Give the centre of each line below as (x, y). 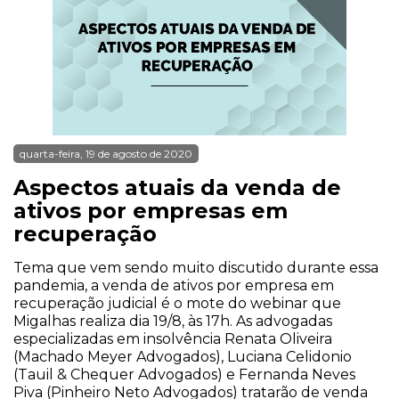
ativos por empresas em (151, 211)
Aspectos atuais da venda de (177, 187)
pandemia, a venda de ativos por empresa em (174, 285)
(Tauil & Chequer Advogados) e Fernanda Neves (184, 375)
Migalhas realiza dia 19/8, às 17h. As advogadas (173, 321)
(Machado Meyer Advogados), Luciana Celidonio (183, 357)
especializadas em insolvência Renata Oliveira (173, 339)
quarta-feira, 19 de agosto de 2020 (106, 154)
